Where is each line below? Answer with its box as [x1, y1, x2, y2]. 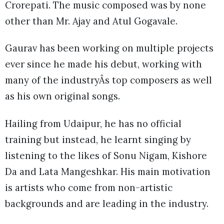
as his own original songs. [5, 90, 120, 102]
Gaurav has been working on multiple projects [5, 42, 213, 54]
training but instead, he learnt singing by [5, 133, 191, 145]
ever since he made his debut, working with [5, 58, 202, 70]
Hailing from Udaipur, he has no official [5, 117, 181, 129]
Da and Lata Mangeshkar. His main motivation [5, 165, 210, 177]
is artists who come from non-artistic [5, 181, 172, 193]
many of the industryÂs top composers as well [5, 74, 212, 86]
